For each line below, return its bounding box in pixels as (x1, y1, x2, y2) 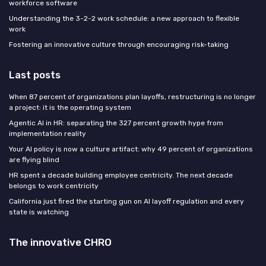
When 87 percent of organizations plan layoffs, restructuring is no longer (9, 93, 256, 102)
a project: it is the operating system (9, 103, 131, 112)
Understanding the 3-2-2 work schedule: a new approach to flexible (9, 14, 239, 23)
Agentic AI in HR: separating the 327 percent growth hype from (9, 119, 223, 128)
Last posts (9, 69, 61, 81)
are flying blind (9, 156, 59, 164)
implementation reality (9, 129, 86, 138)
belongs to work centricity (9, 182, 99, 191)
